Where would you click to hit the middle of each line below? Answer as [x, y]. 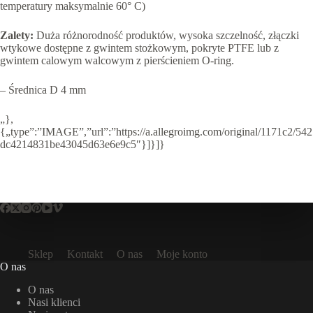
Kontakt [85, 254]
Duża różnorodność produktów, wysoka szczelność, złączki [168, 36]
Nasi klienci [54, 303]
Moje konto [182, 254]
